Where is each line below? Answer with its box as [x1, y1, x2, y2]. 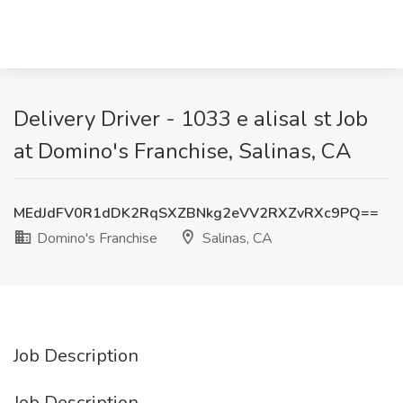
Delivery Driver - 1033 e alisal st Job [13, 104, 368, 133]
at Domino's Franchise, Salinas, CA [13, 137, 352, 166]
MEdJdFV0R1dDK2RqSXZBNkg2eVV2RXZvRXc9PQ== [13, 203, 379, 223]
